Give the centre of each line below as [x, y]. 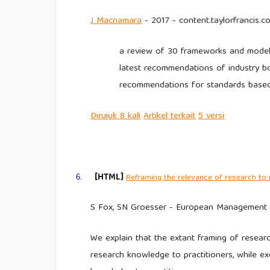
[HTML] [109, 177]
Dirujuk [104, 116]
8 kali [129, 116]
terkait [183, 116]
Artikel [156, 116]
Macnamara [119, 21]
